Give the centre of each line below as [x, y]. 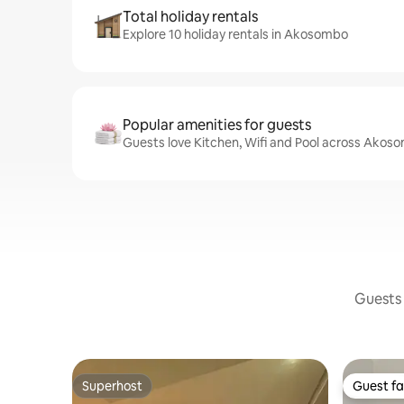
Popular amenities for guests [217, 125]
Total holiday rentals [190, 17]
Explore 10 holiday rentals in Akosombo [235, 34]
